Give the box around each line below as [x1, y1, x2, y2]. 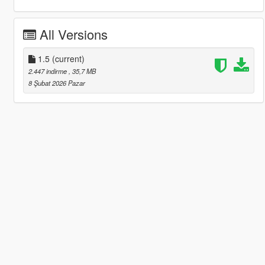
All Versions [39, 24, 108, 43]
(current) [51, 52, 85, 64]
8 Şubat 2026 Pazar [28, 77, 85, 88]
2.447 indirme [28, 66, 69, 76]
